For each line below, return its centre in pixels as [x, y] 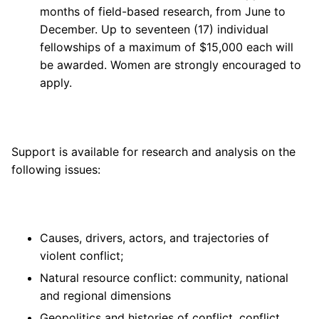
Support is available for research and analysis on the [153, 151]
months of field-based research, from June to [163, 11]
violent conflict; [82, 256]
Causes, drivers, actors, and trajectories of [155, 238]
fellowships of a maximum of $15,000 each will [167, 47]
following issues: [56, 169]
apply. [56, 82]
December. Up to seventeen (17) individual [154, 29]
